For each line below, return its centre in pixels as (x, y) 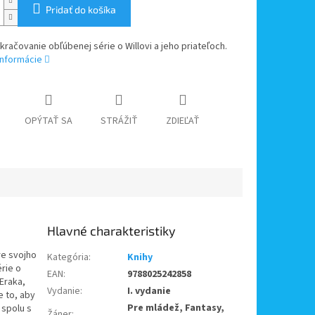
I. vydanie (149, 291)
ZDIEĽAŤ (182, 121)
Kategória (68, 258)
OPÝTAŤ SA (48, 121)
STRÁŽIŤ (119, 121)
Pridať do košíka (81, 10)
